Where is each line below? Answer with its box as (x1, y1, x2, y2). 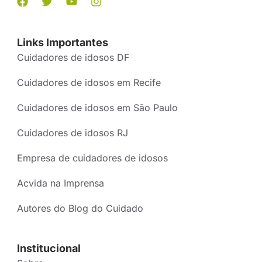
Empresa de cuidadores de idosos (17, 151, 168, 164)
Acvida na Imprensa (17, 177, 104, 189)
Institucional (17, 242, 81, 254)
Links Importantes (17, 36, 108, 49)
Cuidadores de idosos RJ (17, 126, 128, 139)
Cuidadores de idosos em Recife (17, 76, 161, 88)
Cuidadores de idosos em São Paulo (17, 101, 178, 113)
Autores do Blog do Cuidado (17, 202, 143, 214)
